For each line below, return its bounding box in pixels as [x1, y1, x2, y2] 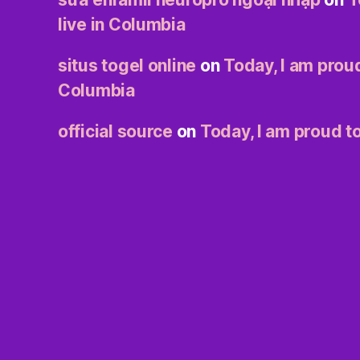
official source [58, 121, 173, 141]
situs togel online [58, 55, 197, 76]
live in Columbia [58, 14, 186, 35]
